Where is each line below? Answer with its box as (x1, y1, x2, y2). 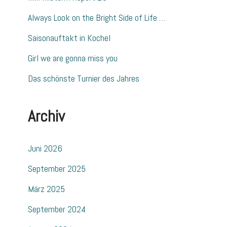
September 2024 (28, 203, 86, 215)
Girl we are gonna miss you (28, 52, 118, 64)
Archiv (28, 106, 65, 127)
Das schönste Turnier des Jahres (28, 72, 139, 85)
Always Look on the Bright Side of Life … (28, 12, 166, 24)
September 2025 (28, 163, 86, 175)
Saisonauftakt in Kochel (28, 32, 110, 44)
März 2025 (28, 183, 65, 195)
